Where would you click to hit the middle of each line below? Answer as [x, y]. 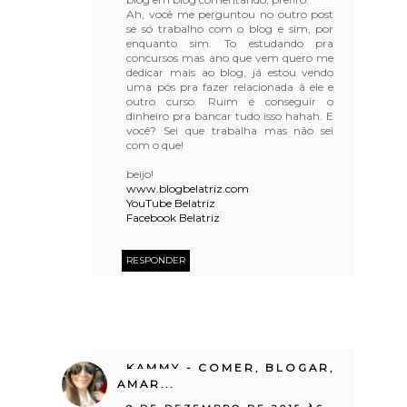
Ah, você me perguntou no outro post [230, 14]
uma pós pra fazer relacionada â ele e [230, 86]
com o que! [155, 144]
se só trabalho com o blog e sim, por [230, 28]
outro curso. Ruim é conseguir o [230, 101]
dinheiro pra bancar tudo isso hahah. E [230, 115]
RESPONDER [156, 260]
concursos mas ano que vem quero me [230, 57]
